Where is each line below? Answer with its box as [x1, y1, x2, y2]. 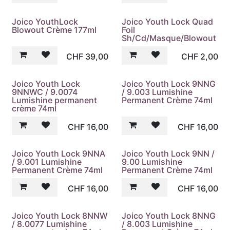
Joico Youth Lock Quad [121, 16, 213, 27]
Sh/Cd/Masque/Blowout [121, 33, 216, 44]
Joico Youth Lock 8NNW [12, 210, 108, 221]
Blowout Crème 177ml [12, 25, 97, 35]
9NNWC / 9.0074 [12, 86, 78, 97]
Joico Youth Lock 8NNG [121, 210, 216, 221]
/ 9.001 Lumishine [12, 157, 82, 167]
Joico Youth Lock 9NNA [12, 148, 105, 159]
